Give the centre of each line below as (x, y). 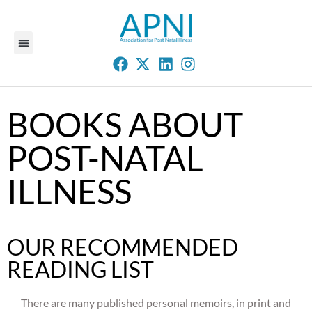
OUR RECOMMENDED (123, 247)
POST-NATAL (105, 158)
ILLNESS (69, 191)
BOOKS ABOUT (125, 124)
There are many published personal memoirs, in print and (156, 303)
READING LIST (80, 269)
